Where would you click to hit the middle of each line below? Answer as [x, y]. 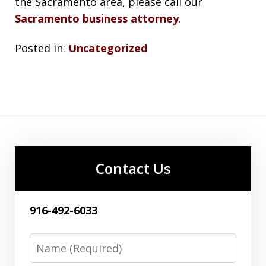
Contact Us [133, 169]
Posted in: [40, 48]
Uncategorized [108, 48]
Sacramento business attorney [97, 18]
